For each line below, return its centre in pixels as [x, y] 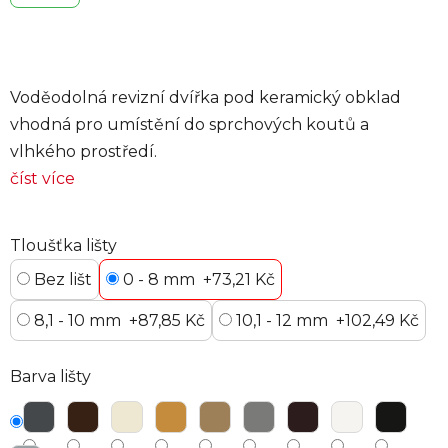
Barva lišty [50, 377]
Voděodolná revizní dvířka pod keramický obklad [205, 98]
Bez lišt [61, 280]
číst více [42, 179]
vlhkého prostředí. [83, 152]
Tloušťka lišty [63, 246]
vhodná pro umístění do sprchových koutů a [189, 125]
